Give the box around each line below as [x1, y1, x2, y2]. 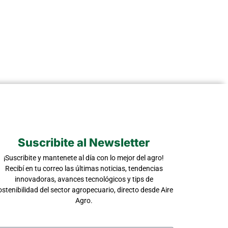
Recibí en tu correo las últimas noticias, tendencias [5, 164, 163, 173]
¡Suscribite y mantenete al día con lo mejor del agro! [4, 153, 164, 162]
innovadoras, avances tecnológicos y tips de [14, 175, 153, 183]
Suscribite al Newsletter [18, 135, 150, 149]
